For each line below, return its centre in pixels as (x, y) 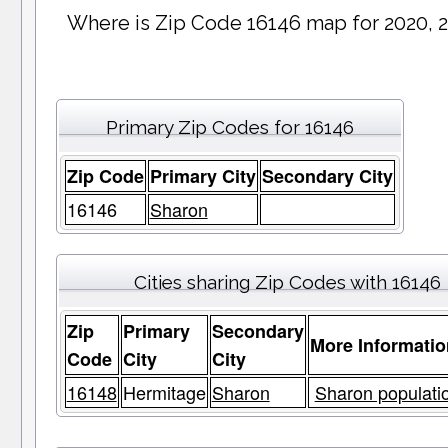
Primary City (202, 176)
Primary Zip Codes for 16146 (229, 127)
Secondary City (327, 176)
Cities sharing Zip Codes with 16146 (288, 282)
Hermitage (164, 392)
